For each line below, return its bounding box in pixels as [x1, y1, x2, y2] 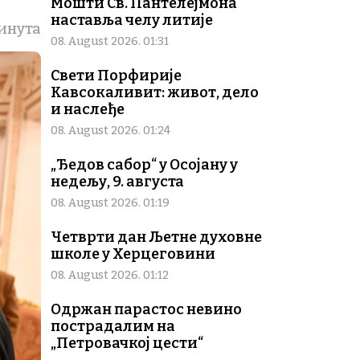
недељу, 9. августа [51, 173, 184, 191]
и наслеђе [51, 100, 125, 119]
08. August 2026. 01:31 [51, 35, 169, 49]
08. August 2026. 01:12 [51, 268, 169, 283]
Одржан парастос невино [51, 301, 242, 319]
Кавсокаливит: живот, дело [51, 84, 259, 102]
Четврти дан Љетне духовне [51, 228, 262, 247]
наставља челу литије [51, 11, 213, 30]
